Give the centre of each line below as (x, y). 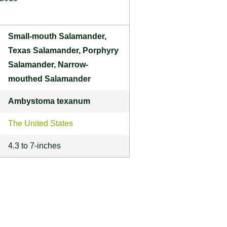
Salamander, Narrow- (48, 64)
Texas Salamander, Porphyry (63, 50)
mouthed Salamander (49, 79)
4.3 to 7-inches (34, 145)
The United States (41, 123)
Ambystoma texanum (49, 101)
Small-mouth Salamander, (57, 36)
